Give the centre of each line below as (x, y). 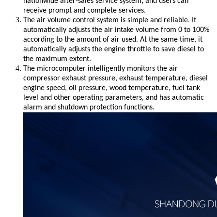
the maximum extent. (57, 59)
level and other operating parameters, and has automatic (114, 98)
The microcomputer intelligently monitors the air (101, 69)
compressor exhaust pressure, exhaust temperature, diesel (116, 78)
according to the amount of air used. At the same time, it (113, 39)
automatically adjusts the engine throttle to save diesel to (114, 49)
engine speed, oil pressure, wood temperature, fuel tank (112, 88)
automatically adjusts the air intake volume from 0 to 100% (116, 30)
